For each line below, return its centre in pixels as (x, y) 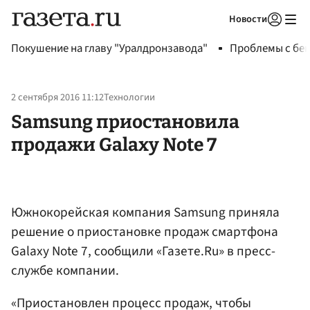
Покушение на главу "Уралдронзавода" (109, 48)
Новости (248, 19)
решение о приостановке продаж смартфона (145, 231)
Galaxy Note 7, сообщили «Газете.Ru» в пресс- (143, 251)
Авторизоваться (218, 37)
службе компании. (65, 270)
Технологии (129, 98)
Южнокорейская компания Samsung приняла (145, 212)
